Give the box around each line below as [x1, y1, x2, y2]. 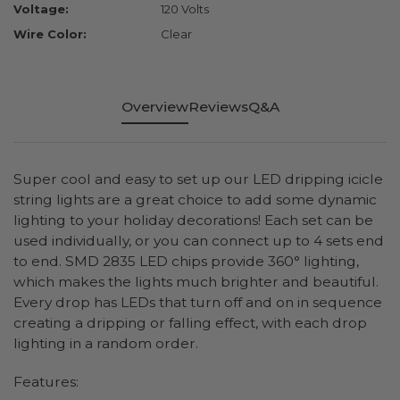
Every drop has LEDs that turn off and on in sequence [13, 294, 382, 312]
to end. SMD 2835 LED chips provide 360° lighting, [13, 253, 359, 271]
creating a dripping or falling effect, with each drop [13, 314, 367, 332]
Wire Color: [13, 27, 87, 42]
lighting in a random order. [13, 335, 198, 353]
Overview [121, 98, 188, 116]
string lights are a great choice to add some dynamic [13, 191, 377, 209]
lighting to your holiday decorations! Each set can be [13, 212, 373, 229]
